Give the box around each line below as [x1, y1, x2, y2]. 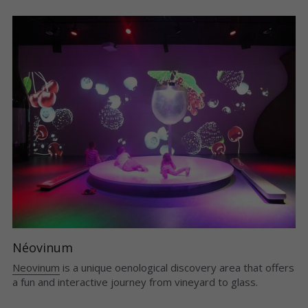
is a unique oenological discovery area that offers [62, 260, 294, 274]
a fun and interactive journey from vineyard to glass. [12, 274, 258, 289]
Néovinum [12, 239, 73, 256]
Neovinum [12, 260, 60, 274]
